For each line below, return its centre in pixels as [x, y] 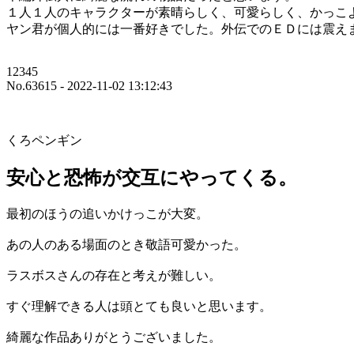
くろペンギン [44, 141]
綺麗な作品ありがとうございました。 [114, 337]
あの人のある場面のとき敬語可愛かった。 [126, 245]
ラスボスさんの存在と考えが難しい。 [114, 276]
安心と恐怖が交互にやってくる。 [152, 178]
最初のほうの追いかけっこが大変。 [107, 214]
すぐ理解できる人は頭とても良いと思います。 [139, 307]
